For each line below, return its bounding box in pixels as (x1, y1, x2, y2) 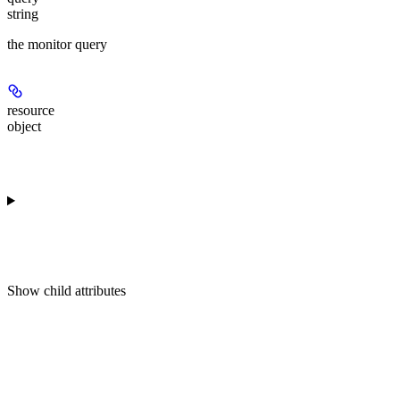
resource (7, 103, 54, 119)
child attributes (44, 283, 126, 299)
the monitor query (7, 37, 107, 53)
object (7, 119, 41, 135)
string (7, 6, 38, 22)
